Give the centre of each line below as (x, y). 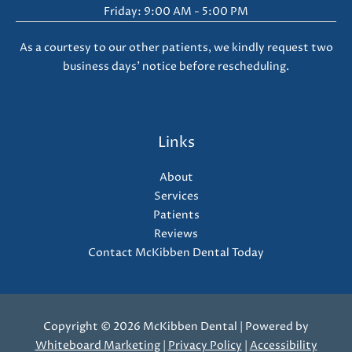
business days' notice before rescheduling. (176, 66)
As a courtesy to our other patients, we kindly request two (176, 48)
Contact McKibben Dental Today (176, 253)
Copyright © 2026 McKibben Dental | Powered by (176, 326)
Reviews (176, 234)
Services (176, 196)
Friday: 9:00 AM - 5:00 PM (176, 12)
